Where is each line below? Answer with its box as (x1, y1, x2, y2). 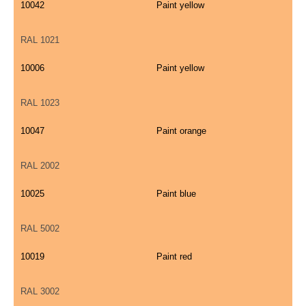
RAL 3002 (20, 286, 59, 297)
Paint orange (156, 126, 206, 137)
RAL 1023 (20, 98, 59, 109)
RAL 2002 (20, 161, 59, 171)
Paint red (156, 251, 192, 262)
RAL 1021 (20, 35, 59, 46)
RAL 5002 (20, 223, 59, 234)
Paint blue (156, 189, 196, 199)
